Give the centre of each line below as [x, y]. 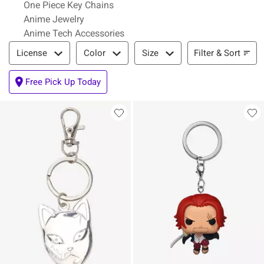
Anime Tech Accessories [74, 33]
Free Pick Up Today [63, 82]
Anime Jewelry [54, 19]
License [32, 53]
